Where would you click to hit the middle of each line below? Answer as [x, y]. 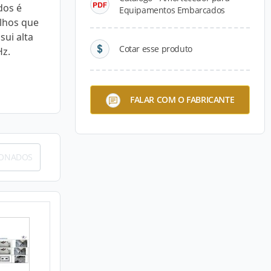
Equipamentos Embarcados [172, 10]
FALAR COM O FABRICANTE [182, 99]
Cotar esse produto [156, 49]
